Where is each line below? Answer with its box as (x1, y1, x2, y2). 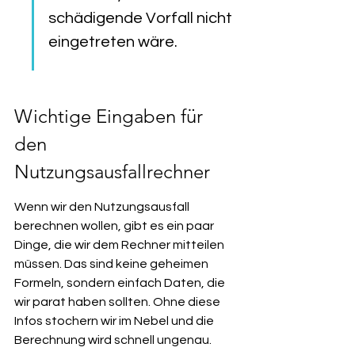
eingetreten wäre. (48, 34, 177, 50)
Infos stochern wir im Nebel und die (14, 315, 216, 327)
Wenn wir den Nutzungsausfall (14, 200, 192, 213)
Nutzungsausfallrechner (14, 160, 210, 183)
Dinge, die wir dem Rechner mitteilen (14, 239, 227, 251)
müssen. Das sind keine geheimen (14, 258, 211, 270)
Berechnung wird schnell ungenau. (14, 334, 212, 346)
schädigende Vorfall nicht (48, 10, 235, 26)
